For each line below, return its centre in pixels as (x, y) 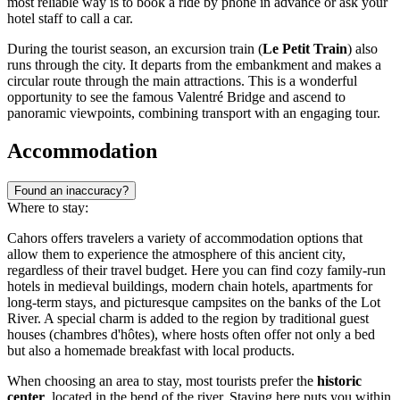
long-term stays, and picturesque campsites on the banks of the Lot (194, 303)
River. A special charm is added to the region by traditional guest (188, 319)
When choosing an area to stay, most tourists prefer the (162, 381)
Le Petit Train (305, 49)
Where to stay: (48, 208)
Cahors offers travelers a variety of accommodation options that (185, 238)
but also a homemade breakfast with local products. (151, 351)
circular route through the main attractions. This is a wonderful (182, 81)
